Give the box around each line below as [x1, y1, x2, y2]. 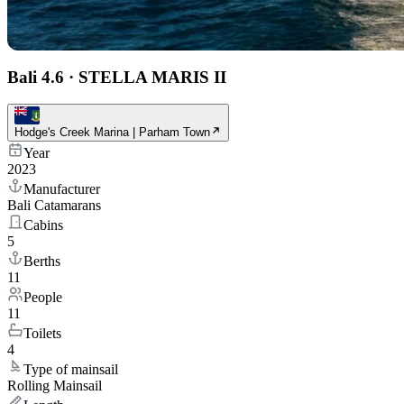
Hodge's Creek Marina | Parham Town [14, 125, 210, 140]
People [23, 289, 62, 306]
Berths [23, 253, 60, 270]
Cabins [23, 217, 63, 234]
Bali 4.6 [7, 67, 64, 87]
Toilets [23, 326, 61, 342]
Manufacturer [23, 181, 100, 197]
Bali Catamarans [7, 197, 101, 214]
